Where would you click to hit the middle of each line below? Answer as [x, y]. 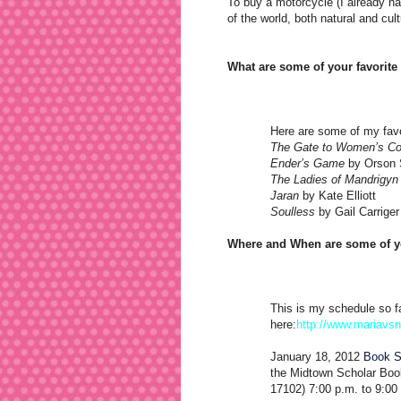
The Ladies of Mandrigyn [334, 179]
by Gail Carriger [357, 211]
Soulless [293, 211]
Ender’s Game [307, 163]
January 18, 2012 [317, 356]
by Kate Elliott [339, 195]
